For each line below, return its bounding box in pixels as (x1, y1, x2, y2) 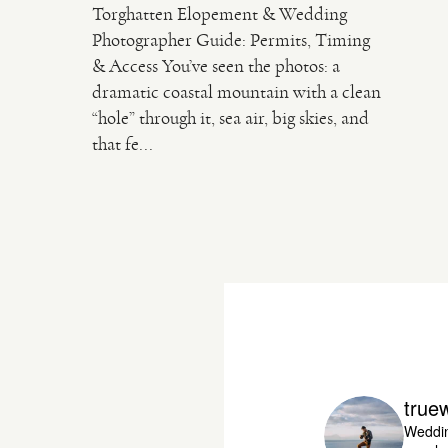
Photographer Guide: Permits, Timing (92, 29, 371, 52)
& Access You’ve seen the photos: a (92, 55, 341, 78)
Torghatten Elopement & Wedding (92, 3, 348, 26)
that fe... (92, 133, 154, 156)
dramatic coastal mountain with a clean (92, 81, 382, 104)
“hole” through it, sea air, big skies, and (92, 107, 370, 130)
